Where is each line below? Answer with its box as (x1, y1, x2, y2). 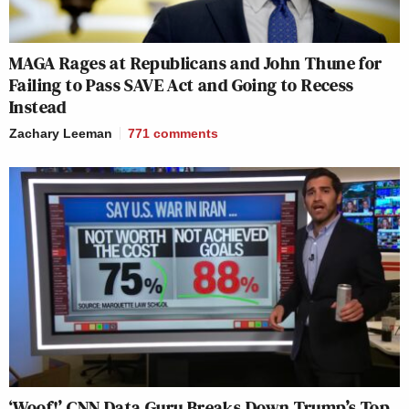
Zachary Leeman (9, 125, 112, 141)
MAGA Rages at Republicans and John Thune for (9, 49, 383, 76)
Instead (9, 93, 67, 120)
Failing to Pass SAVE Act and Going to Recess (9, 71, 354, 98)
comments (153, 125, 218, 141)
